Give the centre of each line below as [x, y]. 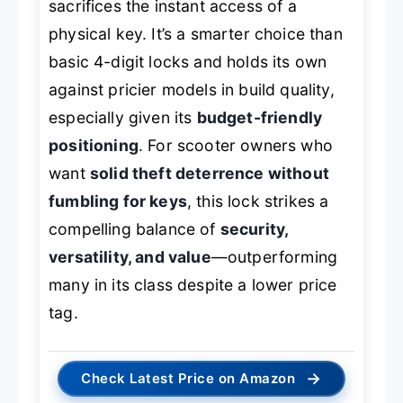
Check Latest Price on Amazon [188, 378]
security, [254, 229]
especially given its [123, 118]
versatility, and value [130, 257]
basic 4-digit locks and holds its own [188, 62]
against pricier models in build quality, [192, 90]
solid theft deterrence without [209, 174]
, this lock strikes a [258, 201]
